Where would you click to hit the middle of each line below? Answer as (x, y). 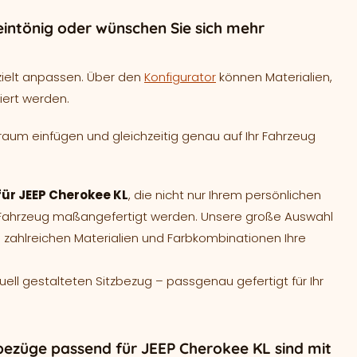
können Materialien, (274, 77)
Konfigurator (180, 77)
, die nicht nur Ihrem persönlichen (225, 195)
